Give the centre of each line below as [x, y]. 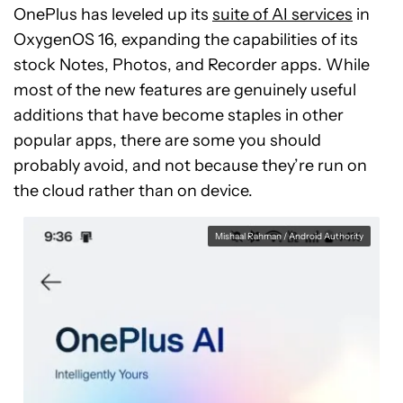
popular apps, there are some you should [167, 140]
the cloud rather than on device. [133, 190]
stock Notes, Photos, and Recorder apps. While [192, 64]
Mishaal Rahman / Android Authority [289, 236]
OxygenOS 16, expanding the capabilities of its [186, 39]
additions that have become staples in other [179, 115]
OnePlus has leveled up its [113, 14]
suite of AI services [282, 14]
